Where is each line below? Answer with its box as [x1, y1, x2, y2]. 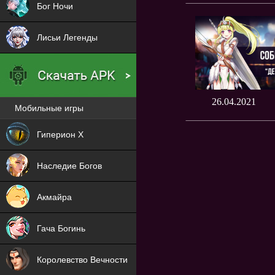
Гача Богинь [37, 223, 85, 233]
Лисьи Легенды [37, 33, 98, 42]
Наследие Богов [37, 161, 102, 171]
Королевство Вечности [37, 255, 128, 265]
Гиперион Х [37, 130, 83, 139]
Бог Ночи [37, 1, 73, 11]
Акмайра [37, 192, 72, 202]
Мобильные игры [15, 103, 83, 114]
